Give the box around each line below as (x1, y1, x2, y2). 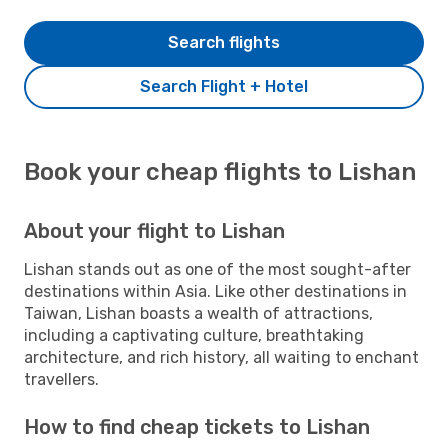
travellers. (24, 369, 99, 389)
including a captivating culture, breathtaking (24, 325, 364, 345)
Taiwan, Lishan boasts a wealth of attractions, (24, 303, 373, 323)
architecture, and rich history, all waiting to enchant (24, 347, 419, 367)
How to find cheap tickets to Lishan (24, 414, 370, 439)
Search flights (168, 32, 280, 52)
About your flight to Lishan (24, 218, 285, 243)
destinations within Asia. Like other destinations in (24, 281, 407, 301)
